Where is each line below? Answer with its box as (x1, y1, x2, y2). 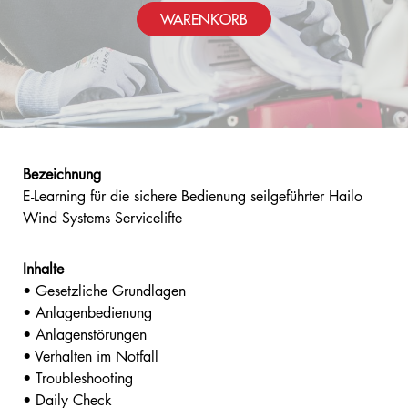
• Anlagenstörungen (23, 325, 147, 344)
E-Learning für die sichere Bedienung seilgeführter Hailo (23, 187, 362, 206)
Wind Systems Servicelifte (23, 209, 182, 228)
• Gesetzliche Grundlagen (23, 281, 186, 301)
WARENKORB (160, 10, 248, 28)
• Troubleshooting (23, 369, 133, 388)
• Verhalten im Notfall (23, 347, 158, 366)
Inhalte (23, 260, 64, 279)
